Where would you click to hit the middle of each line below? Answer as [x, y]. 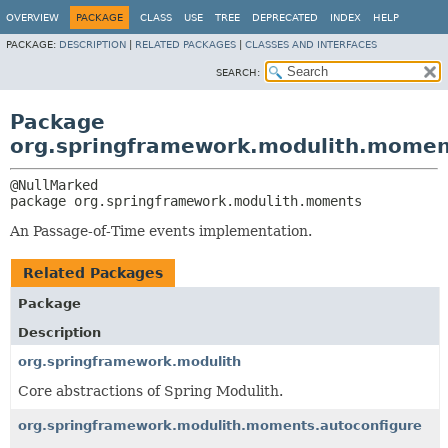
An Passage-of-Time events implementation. [161, 231]
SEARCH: [238, 72]
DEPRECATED [285, 17]
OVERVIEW [32, 17]
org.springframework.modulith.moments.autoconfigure [220, 425]
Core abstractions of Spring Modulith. [150, 391]
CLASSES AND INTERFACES [311, 44]
